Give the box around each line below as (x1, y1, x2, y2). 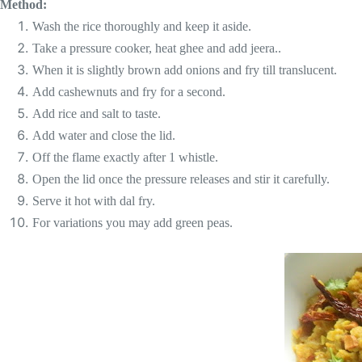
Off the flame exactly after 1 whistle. (32, 150, 218, 164)
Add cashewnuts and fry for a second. (32, 85, 225, 99)
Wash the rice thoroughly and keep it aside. (32, 19, 251, 33)
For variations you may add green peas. (32, 216, 233, 229)
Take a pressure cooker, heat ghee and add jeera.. (32, 41, 281, 55)
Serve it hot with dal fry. (32, 194, 155, 208)
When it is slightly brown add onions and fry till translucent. (32, 63, 337, 77)
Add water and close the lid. (32, 128, 175, 142)
